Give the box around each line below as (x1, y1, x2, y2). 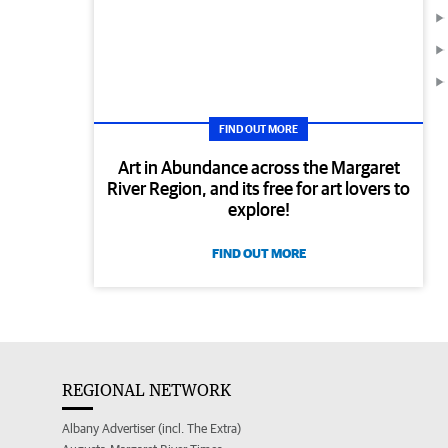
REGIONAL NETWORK (62, 380, 231, 401)
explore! (227, 199, 290, 221)
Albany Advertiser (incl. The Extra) (62, 421, 241, 437)
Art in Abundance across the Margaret (117, 157, 400, 179)
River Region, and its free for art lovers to (107, 178, 411, 200)
